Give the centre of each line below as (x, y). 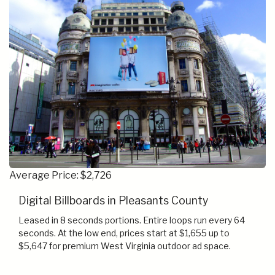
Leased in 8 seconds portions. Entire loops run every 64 (132, 220)
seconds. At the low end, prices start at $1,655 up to (124, 233)
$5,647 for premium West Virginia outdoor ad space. (125, 246)
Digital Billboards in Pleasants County (113, 201)
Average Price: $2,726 (60, 176)
